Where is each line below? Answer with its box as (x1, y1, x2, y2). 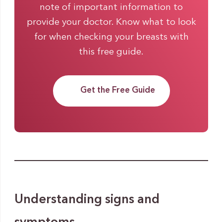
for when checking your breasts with (34, 33, 189, 43)
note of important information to (40, 3, 183, 13)
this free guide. (79, 48, 144, 57)
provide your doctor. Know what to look (26, 18, 196, 28)
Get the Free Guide (80, 86, 155, 95)
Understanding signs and (14, 193, 160, 206)
